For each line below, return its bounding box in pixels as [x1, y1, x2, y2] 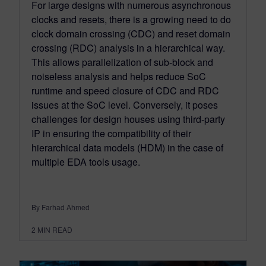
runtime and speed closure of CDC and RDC [31, 84, 219, 98]
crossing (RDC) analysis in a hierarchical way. [31, 41, 225, 55]
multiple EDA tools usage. [31, 155, 140, 169]
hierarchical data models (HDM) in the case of [31, 141, 223, 155]
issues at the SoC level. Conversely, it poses [31, 98, 218, 112]
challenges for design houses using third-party [31, 112, 225, 126]
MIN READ [37, 224, 72, 235]
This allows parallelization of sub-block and [31, 55, 213, 69]
